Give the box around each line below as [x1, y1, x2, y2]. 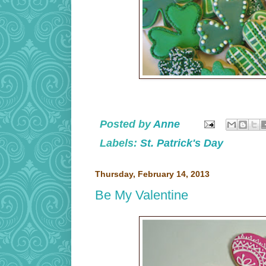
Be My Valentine [95, 188, 188, 203]
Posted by [100, 118, 153, 130]
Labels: [100, 137, 140, 150]
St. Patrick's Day [140, 137, 223, 150]
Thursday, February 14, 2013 [95, 170, 210, 179]
